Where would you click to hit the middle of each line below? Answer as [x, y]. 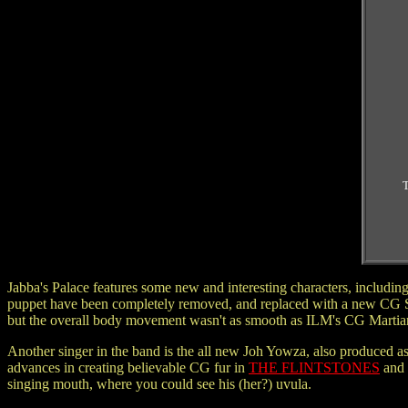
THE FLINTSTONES [314, 367]
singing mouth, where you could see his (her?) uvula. [159, 384]
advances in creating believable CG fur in [128, 367]
